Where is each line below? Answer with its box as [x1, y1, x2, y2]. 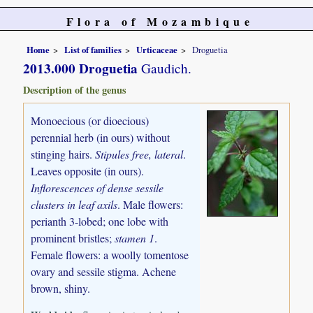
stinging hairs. [31, 146, 96, 161]
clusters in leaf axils [31, 196, 118, 212]
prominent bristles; [31, 230, 115, 245]
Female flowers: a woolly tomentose [31, 247, 189, 262]
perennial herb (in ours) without [31, 129, 170, 145]
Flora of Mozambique [66, 13, 254, 29]
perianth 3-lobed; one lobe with [31, 213, 169, 228]
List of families [64, 43, 122, 56]
